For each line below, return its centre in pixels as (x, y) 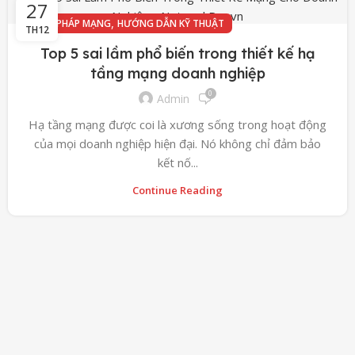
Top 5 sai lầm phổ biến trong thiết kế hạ (177, 53)
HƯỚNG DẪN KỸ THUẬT (171, 23)
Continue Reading (177, 190)
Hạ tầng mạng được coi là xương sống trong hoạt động (177, 124)
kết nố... (177, 162)
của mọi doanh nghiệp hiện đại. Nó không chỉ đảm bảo (177, 143)
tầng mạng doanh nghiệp (177, 73)
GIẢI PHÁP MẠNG (73, 23)
